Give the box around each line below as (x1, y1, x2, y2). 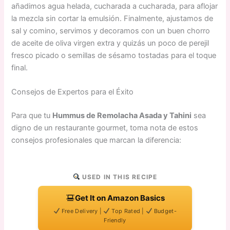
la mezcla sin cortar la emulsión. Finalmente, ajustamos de (11, 13, 214, 23)
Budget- (152, 207, 177, 215)
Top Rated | (110, 207, 146, 215)
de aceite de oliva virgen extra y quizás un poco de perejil (11, 38, 209, 48)
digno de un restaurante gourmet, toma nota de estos (11, 123, 199, 133)
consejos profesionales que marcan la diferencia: (11, 136, 182, 145)
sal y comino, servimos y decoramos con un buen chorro (11, 26, 210, 35)
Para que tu (11, 111, 53, 121)
